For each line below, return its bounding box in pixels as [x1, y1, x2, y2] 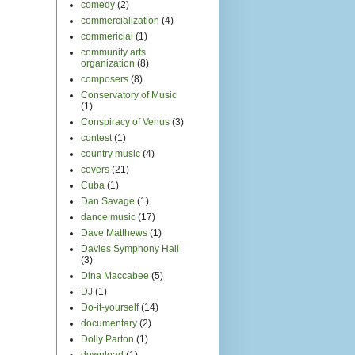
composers [81, 73, 128, 85]
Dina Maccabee [81, 269, 149, 281]
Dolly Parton [81, 333, 134, 345]
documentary [81, 317, 137, 329]
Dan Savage [81, 195, 135, 207]
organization [81, 57, 135, 69]
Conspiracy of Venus [81, 116, 170, 128]
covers [81, 163, 109, 175]
